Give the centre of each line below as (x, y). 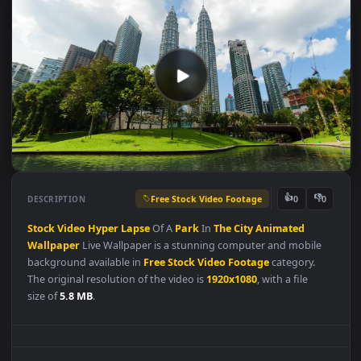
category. (325, 332)
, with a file (314, 351)
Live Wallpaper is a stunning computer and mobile (223, 313)
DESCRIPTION (63, 261)
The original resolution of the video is (130, 351)
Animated (311, 294)
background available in (95, 332)
